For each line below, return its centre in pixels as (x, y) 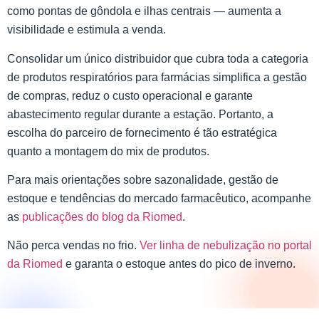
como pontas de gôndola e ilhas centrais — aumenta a (144, 11)
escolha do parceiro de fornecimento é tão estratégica (142, 132)
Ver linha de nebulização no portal (226, 246)
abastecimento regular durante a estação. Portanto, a (140, 114)
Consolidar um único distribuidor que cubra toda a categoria (158, 58)
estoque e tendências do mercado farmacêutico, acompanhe (159, 199)
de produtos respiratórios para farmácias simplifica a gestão (157, 77)
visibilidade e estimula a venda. (87, 30)
